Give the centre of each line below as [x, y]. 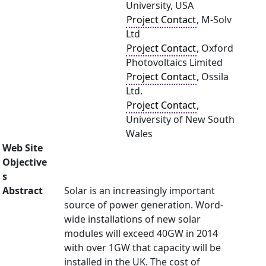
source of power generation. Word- [144, 205]
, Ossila [213, 77]
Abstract [23, 191]
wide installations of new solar [132, 219]
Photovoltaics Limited [174, 62]
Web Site [23, 148]
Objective [25, 162]
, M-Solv [214, 20]
